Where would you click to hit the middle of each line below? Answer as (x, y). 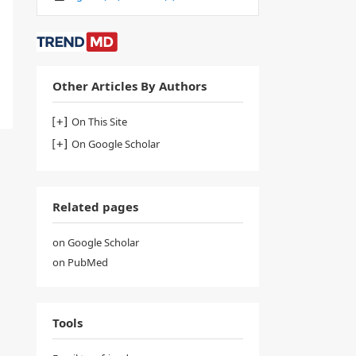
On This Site (99, 121)
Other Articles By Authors (130, 85)
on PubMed (80, 262)
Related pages (95, 206)
